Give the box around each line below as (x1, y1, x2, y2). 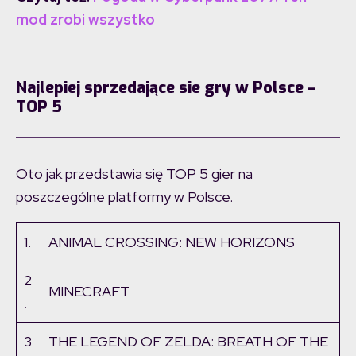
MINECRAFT (48, 282, 130, 301)
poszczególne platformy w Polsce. (16, 188, 233, 207)
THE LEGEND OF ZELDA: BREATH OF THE (48, 332, 328, 351)
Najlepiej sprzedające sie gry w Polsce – (16, 77, 316, 99)
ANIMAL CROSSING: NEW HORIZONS (48, 233, 295, 252)
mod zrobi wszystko (16, 10, 155, 29)
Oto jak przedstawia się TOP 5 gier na (16, 164, 253, 184)
